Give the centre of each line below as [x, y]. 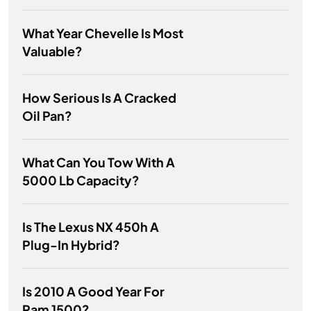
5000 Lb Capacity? [81, 180]
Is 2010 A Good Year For [93, 292]
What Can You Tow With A [99, 162]
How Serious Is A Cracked [99, 98]
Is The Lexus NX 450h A [91, 227]
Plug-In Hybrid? [71, 245]
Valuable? [52, 51]
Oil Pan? [47, 116]
